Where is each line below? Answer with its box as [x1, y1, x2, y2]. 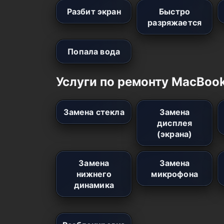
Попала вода [67, 46, 120, 56]
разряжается [147, 17, 202, 27]
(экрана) [156, 128, 192, 139]
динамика [73, 179, 114, 190]
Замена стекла [63, 106, 124, 117]
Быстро [159, 6, 190, 16]
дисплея [157, 117, 192, 128]
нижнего [76, 168, 111, 179]
